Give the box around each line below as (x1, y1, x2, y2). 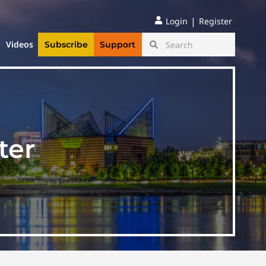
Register (199, 15, 232, 27)
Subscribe (44, 39, 88, 50)
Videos (6, 39, 34, 50)
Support (100, 39, 136, 50)
